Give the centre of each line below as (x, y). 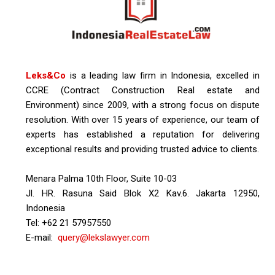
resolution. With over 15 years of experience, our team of (143, 119)
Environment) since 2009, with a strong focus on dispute (143, 105)
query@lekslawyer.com (104, 237)
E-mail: (42, 237)
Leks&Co (46, 75)
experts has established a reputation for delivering (143, 134)
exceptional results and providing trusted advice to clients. (142, 149)
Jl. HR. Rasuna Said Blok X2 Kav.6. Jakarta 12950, (143, 193)
